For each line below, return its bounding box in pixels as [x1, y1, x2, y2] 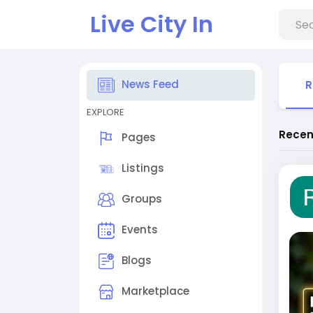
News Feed [122, 77, 179, 92]
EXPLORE [87, 105, 124, 119]
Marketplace [122, 284, 189, 299]
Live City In [90, 8, 213, 40]
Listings [122, 161, 164, 176]
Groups [122, 191, 162, 207]
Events [122, 222, 158, 238]
